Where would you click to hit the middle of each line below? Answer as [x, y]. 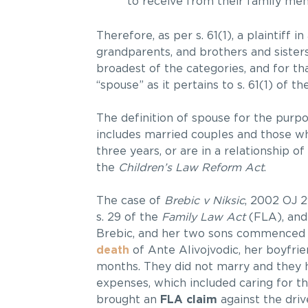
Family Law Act [203, 218]
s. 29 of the [129, 218]
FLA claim [188, 300]
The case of [128, 201]
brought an [128, 300]
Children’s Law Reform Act [191, 168]
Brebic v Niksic [202, 201]
